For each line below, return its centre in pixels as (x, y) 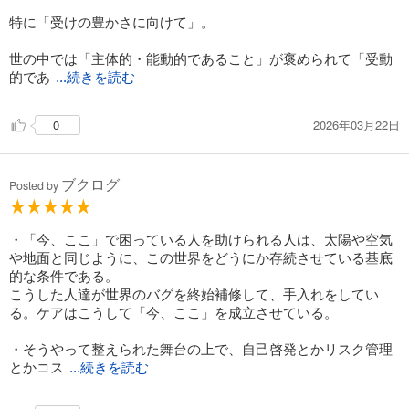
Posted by (35, 186)
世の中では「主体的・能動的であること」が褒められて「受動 (201, 58)
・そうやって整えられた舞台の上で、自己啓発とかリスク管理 (201, 349)
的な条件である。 (64, 276)
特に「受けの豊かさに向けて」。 (112, 22)
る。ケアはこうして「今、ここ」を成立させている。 (173, 312)
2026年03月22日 (357, 124)
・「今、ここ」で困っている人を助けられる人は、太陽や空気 (201, 239)
